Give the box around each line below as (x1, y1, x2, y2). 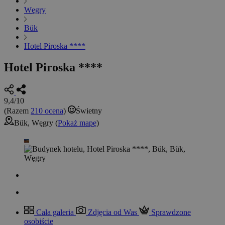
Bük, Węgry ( (14, 119, 58, 128)
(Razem (4, 106, 31, 116)
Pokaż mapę (58, 119, 96, 128)
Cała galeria (36, 208, 74, 217)
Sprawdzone (151, 208, 191, 217)
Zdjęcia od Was (88, 208, 137, 217)
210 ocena (31, 106, 63, 116)
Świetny (76, 106, 102, 116)
